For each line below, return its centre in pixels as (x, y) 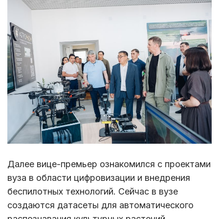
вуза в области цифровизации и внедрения (99, 177)
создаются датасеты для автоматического (100, 205)
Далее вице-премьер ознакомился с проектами (109, 164)
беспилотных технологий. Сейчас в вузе (93, 191)
